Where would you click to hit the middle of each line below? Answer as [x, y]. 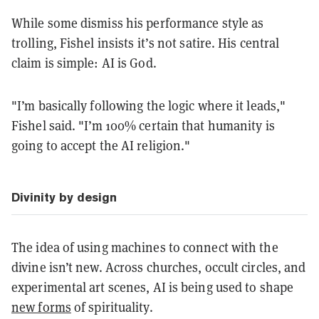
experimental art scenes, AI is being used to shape [153, 287]
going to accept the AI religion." [101, 145]
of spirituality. [112, 307]
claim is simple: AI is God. [84, 63]
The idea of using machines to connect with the [145, 247]
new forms [41, 307]
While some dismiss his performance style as [138, 23]
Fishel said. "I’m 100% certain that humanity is [143, 125]
